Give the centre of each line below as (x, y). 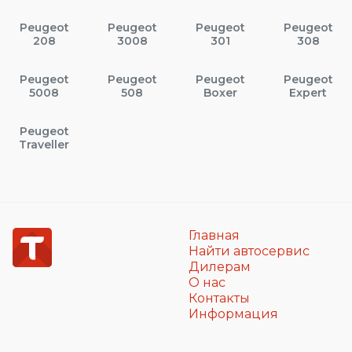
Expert (308, 92)
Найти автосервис (249, 251)
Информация (233, 313)
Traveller (44, 144)
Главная (214, 235)
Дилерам (220, 266)
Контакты (219, 298)
